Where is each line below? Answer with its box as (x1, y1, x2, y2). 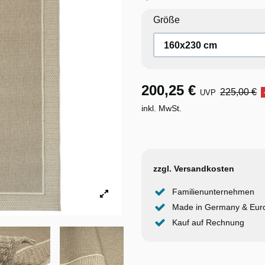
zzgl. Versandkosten (153, 163, 234, 173)
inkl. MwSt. (141, 103, 182, 113)
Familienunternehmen (172, 186, 254, 196)
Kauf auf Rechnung (172, 217, 244, 227)
